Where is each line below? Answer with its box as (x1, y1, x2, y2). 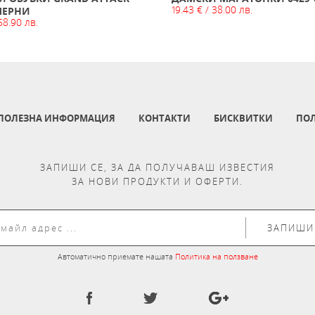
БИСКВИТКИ (213, 112, 273, 124)
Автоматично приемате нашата (57, 251, 175, 262)
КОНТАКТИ (138, 112, 191, 124)
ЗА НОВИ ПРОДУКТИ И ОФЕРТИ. (72, 175, 243, 188)
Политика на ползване (174, 251, 258, 262)
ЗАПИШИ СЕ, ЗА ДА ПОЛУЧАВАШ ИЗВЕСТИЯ (40, 161, 275, 174)
